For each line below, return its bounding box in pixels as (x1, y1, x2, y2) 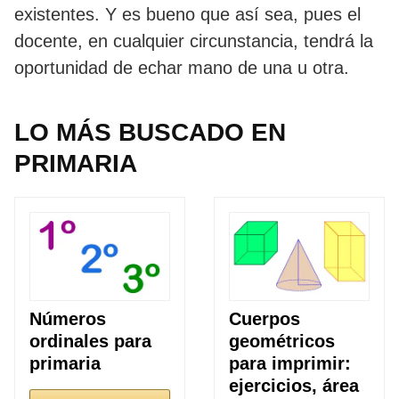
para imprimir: (229, 354, 351, 374)
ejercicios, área (229, 376, 359, 396)
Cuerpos (229, 309, 300, 330)
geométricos (229, 331, 335, 352)
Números (29, 309, 106, 330)
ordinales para (29, 331, 151, 352)
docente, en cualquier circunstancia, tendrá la (14, 30, 373, 51)
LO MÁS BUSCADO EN (14, 118, 286, 146)
